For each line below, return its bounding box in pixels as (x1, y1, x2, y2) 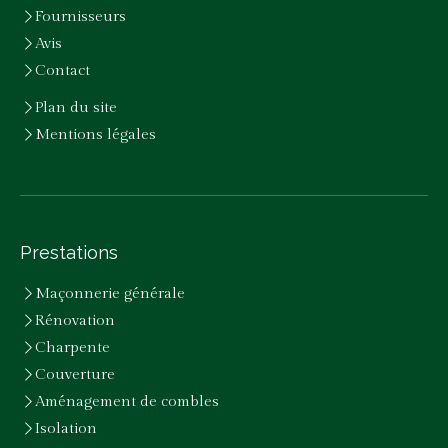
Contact (35, 61, 90, 79)
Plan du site (35, 98, 117, 116)
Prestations (20, 241, 118, 263)
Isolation (35, 419, 97, 437)
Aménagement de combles (35, 392, 219, 410)
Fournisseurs (35, 7, 126, 25)
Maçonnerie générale (35, 284, 185, 302)
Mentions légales (35, 125, 156, 143)
